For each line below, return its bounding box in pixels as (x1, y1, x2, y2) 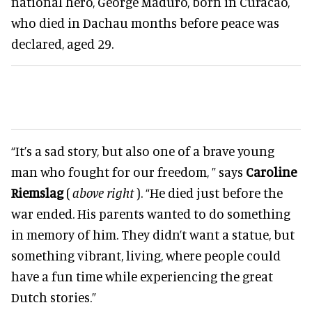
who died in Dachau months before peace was (11, 14, 279, 31)
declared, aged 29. (11, 35, 114, 52)
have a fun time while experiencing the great (11, 267, 273, 284)
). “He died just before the (134, 184, 283, 201)
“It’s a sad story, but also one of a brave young (11, 142, 274, 159)
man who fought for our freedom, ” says (11, 163, 246, 180)
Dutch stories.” (11, 288, 96, 305)
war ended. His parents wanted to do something (11, 205, 290, 221)
